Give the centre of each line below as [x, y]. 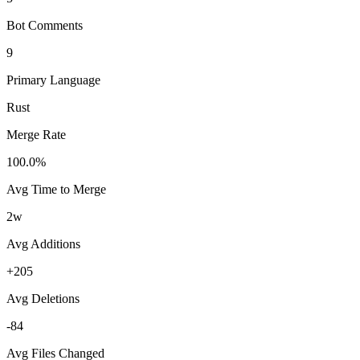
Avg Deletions [43, 298]
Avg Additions [43, 243]
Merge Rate [36, 134]
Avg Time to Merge [56, 189]
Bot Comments [45, 25]
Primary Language [53, 80]
